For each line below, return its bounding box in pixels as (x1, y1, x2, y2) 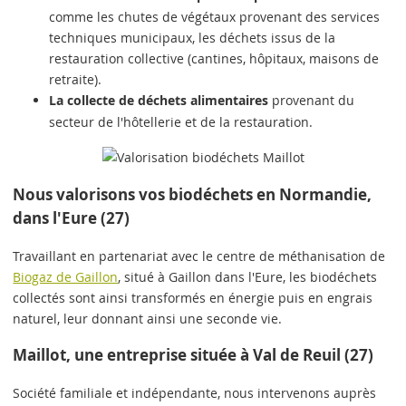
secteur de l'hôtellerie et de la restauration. (49, 112, 314, 130)
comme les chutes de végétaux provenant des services (49, 7, 381, 25)
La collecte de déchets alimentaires (49, 91, 269, 110)
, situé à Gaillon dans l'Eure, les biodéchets (118, 267, 378, 285)
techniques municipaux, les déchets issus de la (49, 28, 336, 46)
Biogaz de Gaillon (13, 267, 119, 285)
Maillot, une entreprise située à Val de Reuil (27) (13, 344, 374, 366)
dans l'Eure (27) (13, 207, 130, 228)
